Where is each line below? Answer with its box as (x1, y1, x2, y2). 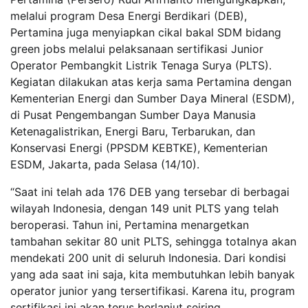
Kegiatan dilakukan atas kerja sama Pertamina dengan (10, 74, 291, 89)
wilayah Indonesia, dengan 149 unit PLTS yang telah (10, 201, 278, 215)
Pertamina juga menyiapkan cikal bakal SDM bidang (10, 25, 281, 39)
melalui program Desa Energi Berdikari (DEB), (10, 8, 247, 23)
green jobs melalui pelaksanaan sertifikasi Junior (10, 41, 263, 56)
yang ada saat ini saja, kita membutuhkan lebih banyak (10, 267, 295, 281)
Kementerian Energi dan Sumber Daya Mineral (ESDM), (10, 91, 294, 105)
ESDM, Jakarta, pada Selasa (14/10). (10, 157, 199, 171)
